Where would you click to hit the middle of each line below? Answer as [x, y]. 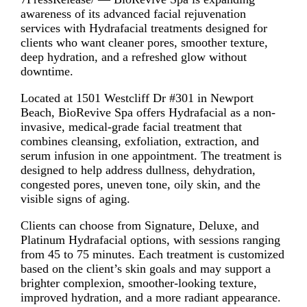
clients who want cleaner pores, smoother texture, [144, 42]
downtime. [47, 71]
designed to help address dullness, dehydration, [138, 170]
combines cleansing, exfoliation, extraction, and [139, 141]
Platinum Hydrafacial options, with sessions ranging [150, 240]
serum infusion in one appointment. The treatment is [151, 155]
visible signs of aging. [75, 198]
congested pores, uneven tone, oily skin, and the [140, 184]
